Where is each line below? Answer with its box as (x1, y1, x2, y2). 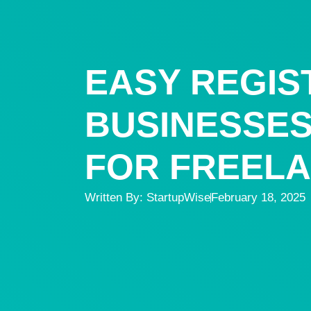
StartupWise (146, 190, 210, 204)
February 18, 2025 (211, 190, 305, 204)
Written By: (85, 190, 146, 204)
